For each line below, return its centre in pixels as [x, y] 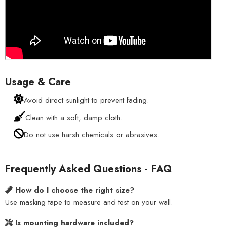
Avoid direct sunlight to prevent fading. [86, 101]
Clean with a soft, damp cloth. [74, 118]
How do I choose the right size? [75, 190]
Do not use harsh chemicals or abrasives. [91, 135]
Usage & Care [38, 82]
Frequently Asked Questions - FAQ [89, 169]
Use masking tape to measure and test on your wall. [89, 202]
